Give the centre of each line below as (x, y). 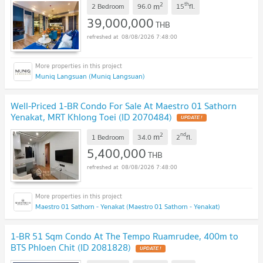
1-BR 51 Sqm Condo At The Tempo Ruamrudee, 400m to (124, 236)
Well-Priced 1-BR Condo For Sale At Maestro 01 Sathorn (124, 105)
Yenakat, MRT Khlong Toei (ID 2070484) (91, 117)
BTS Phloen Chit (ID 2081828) (71, 247)
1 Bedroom (108, 137)
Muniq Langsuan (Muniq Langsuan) (90, 76)
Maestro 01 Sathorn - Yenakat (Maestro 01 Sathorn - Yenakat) (128, 207)
